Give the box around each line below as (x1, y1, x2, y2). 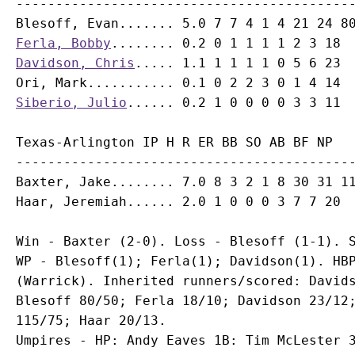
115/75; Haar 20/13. (16, 313, 166, 328)
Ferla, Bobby (16, 36, 111, 51)
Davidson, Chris (16, 55, 135, 71)
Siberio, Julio (16, 95, 127, 110)
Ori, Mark (16, 75, 87, 90)
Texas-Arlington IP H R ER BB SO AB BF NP (16, 135, 333, 150)
